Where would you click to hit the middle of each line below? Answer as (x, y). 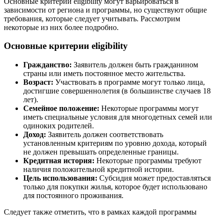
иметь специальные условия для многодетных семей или (118, 117)
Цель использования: (60, 178)
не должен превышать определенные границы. (101, 152)
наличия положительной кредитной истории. (99, 169)
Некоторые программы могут (149, 108)
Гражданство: (47, 64)
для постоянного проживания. (73, 195)
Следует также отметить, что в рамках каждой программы (100, 212)
